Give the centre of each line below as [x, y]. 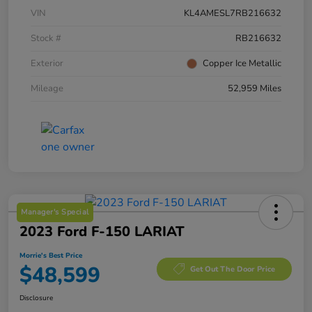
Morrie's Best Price [51, 256]
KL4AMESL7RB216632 [233, 14]
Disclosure [36, 298]
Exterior [47, 64]
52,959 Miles [255, 89]
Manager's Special [55, 212]
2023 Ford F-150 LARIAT [102, 232]
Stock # [46, 39]
